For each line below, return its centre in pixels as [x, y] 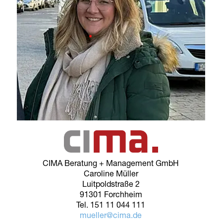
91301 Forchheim [111, 195]
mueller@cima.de [111, 216]
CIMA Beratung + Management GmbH [111, 164]
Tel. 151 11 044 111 [111, 206]
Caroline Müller [111, 175]
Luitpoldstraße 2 [111, 185]
